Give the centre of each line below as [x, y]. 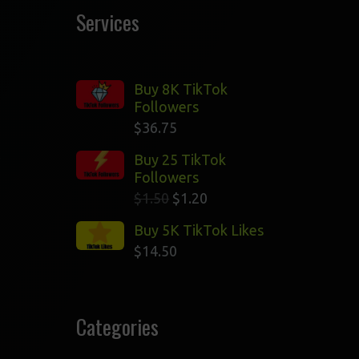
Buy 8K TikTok [181, 89]
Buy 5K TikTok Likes [199, 230]
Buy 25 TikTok [180, 159]
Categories [118, 327]
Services [108, 22]
